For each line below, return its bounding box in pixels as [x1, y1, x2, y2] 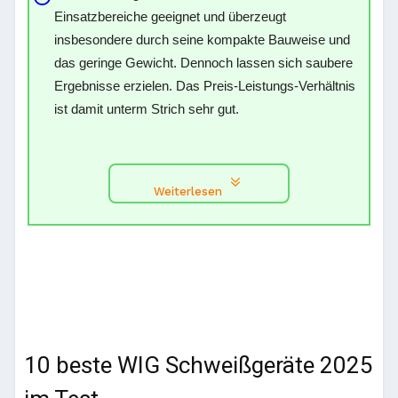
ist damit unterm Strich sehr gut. [54, 101, 240, 116]
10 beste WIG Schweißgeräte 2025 [24, 352, 374, 378]
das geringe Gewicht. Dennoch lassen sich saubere [54, 55, 354, 70]
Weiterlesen [154, 185, 222, 198]
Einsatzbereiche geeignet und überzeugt [54, 9, 287, 24]
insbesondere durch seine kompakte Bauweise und [54, 32, 351, 47]
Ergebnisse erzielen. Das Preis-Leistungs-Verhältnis [54, 78, 356, 93]
